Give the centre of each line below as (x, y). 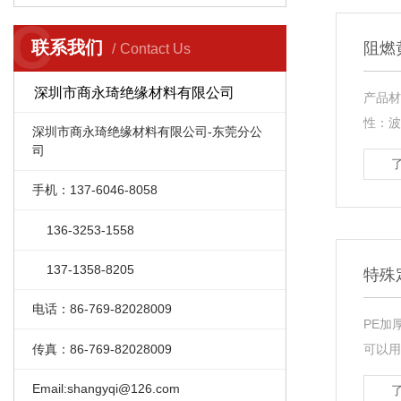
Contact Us (155, 49)
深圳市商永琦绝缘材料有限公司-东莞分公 (147, 131)
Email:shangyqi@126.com (106, 389)
